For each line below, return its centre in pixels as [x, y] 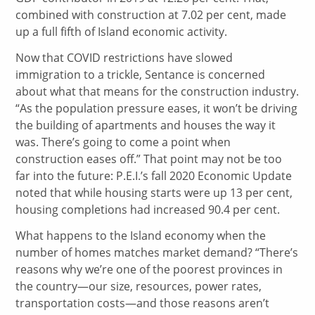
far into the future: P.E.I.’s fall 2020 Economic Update [154, 176]
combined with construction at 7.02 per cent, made [151, 15]
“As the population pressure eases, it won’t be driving [157, 109]
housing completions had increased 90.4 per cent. [148, 210]
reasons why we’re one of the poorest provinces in [149, 270]
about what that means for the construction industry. [157, 92]
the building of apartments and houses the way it [146, 126]
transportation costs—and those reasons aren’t [143, 303]
